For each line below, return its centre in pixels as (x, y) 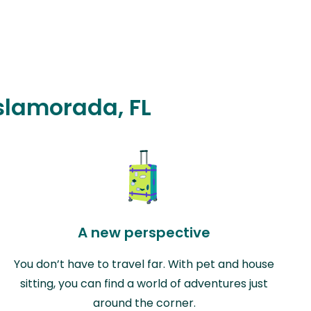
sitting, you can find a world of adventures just (144, 283)
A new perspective (144, 232)
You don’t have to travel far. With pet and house (144, 264)
